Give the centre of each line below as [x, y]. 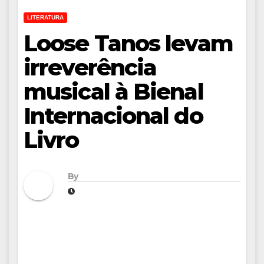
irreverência [90, 68]
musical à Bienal [113, 92]
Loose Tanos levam [128, 44]
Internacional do [113, 116]
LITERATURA [45, 18]
